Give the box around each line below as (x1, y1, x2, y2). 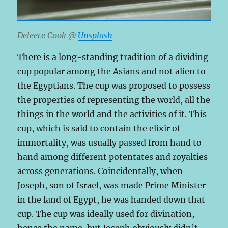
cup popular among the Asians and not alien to (17, 66, 206, 77)
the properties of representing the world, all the (17, 95, 211, 105)
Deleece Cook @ (17, 30, 78, 41)
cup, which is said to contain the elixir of (17, 123, 181, 134)
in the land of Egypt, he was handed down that (17, 194, 206, 205)
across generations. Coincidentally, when (17, 166, 183, 177)
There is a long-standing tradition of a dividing (17, 52, 209, 63)
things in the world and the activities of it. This (17, 109, 207, 120)
